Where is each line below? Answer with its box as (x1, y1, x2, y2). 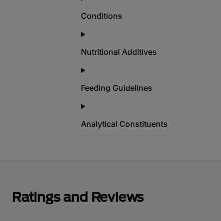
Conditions (81, 11, 122, 21)
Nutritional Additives (81, 47, 157, 57)
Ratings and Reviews (12, 189, 144, 204)
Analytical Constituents (81, 119, 168, 129)
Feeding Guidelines (81, 83, 152, 93)
